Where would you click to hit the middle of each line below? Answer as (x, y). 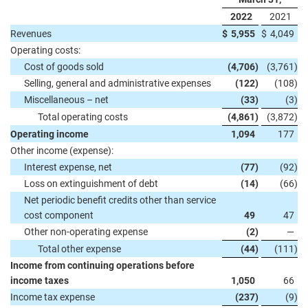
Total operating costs (83, 117)
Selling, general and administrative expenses (118, 83)
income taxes (40, 280)
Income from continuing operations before (102, 265)
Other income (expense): (62, 151)
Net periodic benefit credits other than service (120, 200)
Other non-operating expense (86, 232)
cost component (59, 215)
